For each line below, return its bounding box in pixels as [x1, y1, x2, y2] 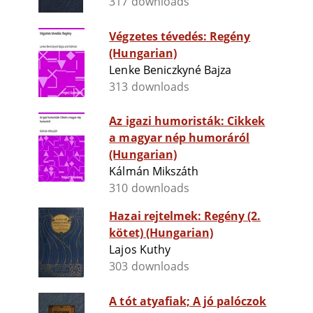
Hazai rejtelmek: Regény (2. [109, 208, 261, 224]
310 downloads [109, 180, 189, 196]
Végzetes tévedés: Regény [109, 29, 251, 45]
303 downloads [109, 259, 189, 275]
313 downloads [109, 79, 189, 95]
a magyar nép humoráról [109, 130, 250, 146]
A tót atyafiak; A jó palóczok [109, 293, 267, 310]
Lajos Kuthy [109, 242, 170, 258]
